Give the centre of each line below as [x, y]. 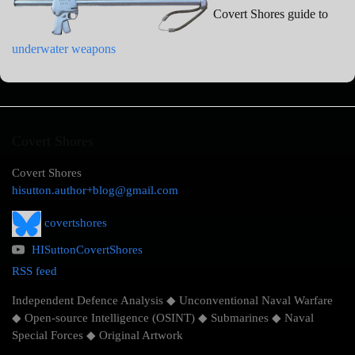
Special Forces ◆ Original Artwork [97, 336]
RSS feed [34, 271]
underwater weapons [64, 49]
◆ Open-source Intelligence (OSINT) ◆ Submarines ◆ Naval [163, 318]
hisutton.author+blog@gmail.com [95, 191]
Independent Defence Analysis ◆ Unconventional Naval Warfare [172, 301]
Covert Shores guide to [269, 13]
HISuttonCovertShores [87, 250]
